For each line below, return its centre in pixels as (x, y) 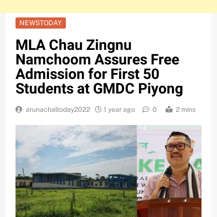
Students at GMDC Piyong (99, 89)
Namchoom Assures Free (97, 60)
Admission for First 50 (87, 75)
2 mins (186, 110)
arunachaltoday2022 (58, 110)
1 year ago (119, 110)
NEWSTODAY (41, 23)
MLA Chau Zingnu (74, 46)
